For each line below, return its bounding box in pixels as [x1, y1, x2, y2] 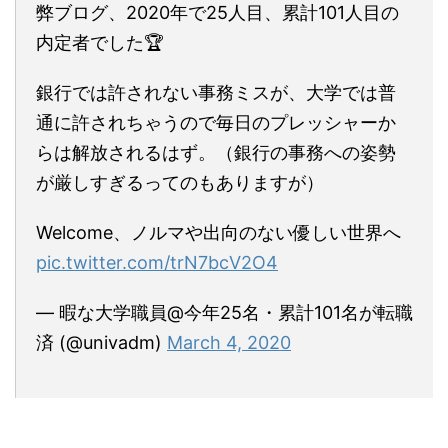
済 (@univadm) [36, 332, 167, 354]
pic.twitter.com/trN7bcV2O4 [36, 252, 278, 274]
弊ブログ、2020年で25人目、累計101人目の [36, 2, 399, 24]
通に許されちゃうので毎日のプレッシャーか [36, 112, 396, 134]
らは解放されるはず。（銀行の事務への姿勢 [36, 142, 396, 164]
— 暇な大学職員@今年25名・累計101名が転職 [36, 302, 413, 324]
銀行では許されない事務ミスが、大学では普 [36, 82, 396, 104]
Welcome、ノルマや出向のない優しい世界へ [36, 222, 401, 244]
